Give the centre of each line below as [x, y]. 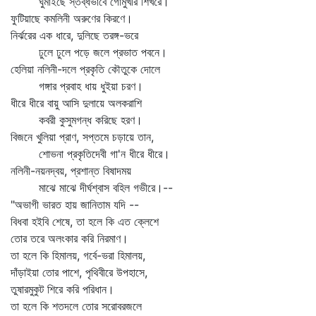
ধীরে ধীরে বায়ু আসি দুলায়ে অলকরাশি [76, 103]
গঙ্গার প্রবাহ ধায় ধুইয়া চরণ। [77, 86]
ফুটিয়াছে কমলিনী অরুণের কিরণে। [72, 18]
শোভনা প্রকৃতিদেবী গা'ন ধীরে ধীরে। [90, 154]
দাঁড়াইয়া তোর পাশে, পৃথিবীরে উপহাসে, [79, 272]
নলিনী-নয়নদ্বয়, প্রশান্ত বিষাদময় [71, 171]
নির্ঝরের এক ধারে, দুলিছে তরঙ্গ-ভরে [74, 35]
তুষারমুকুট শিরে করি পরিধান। [62, 289]
